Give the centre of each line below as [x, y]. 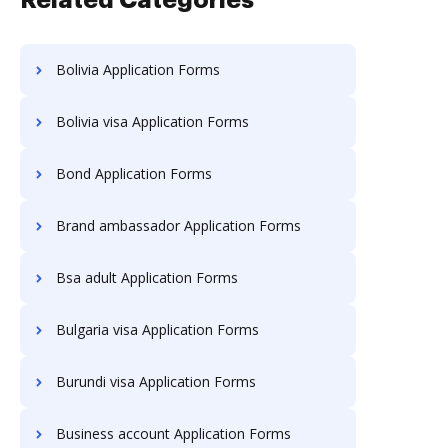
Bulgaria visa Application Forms [157, 329]
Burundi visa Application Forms [156, 381]
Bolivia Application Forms [138, 69]
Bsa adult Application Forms [147, 277]
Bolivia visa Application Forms [152, 121]
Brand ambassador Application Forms [178, 225]
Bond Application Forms [134, 173]
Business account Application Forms [173, 433]
